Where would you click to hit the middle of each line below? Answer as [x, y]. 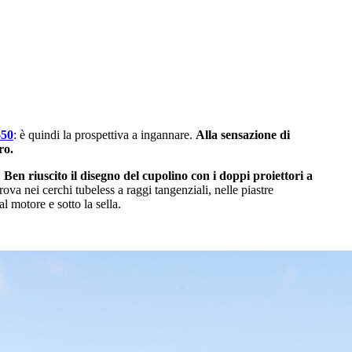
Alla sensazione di [243, 134]
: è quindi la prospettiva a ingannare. [104, 134]
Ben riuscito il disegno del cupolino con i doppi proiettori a [158, 175]
